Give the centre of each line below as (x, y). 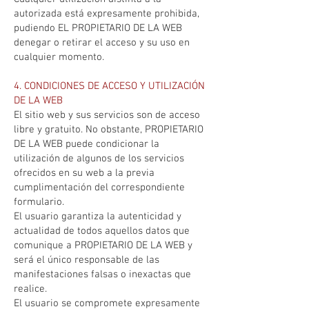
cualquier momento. (59, 57)
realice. (30, 289)
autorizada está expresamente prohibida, (107, 14)
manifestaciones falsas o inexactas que (102, 275)
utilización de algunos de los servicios (99, 159)
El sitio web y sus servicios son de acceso (107, 115)
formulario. (39, 202)
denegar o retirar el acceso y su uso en (102, 43)
